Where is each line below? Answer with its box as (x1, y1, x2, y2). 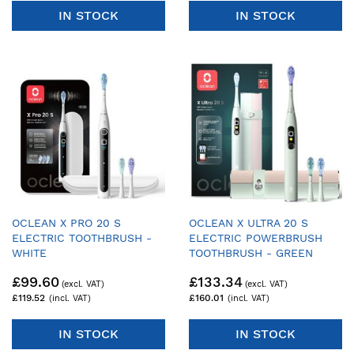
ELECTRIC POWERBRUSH (189, 231, 322, 244)
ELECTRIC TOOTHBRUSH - (12, 231, 152, 244)
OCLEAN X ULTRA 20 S (189, 216, 308, 229)
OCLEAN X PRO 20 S (12, 216, 121, 229)
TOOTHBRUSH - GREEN (189, 246, 313, 259)
